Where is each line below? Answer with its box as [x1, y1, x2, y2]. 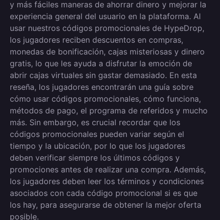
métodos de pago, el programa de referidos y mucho [10, 106, 208, 115]
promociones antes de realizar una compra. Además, [10, 165, 206, 174]
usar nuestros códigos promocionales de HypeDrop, [10, 23, 204, 33]
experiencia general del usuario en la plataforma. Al [10, 11, 201, 21]
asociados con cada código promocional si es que [10, 188, 197, 198]
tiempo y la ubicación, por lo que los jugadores [10, 141, 185, 151]
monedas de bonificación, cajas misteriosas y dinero [10, 47, 205, 56]
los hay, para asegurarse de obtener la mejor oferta [10, 200, 201, 210]
